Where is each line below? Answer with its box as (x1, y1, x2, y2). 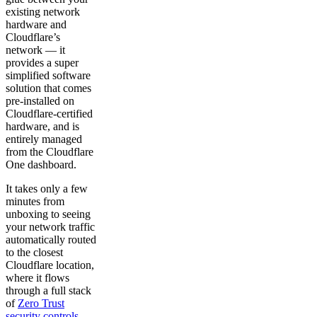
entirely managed (6, 133, 82, 145)
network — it (6, 44, 65, 56)
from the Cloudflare (6, 146, 93, 158)
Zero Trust (18, 297, 64, 309)
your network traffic (6, 221, 95, 233)
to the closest (6, 246, 63, 258)
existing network (6, 6, 80, 18)
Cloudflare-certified (6, 108, 93, 120)
